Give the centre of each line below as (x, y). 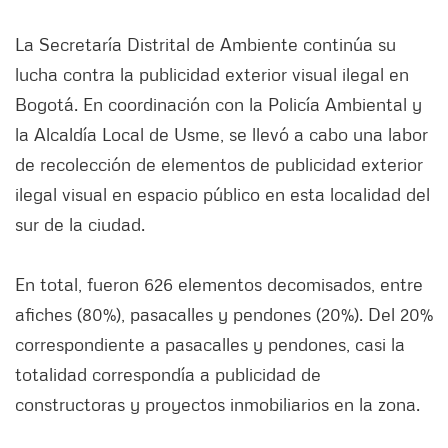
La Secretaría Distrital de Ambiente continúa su (205, 43)
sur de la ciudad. (80, 223)
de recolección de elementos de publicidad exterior (219, 163)
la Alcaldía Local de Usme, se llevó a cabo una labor (221, 133)
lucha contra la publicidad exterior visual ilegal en (212, 73)
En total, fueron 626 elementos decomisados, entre (219, 283)
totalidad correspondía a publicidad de (168, 373)
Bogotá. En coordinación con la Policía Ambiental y (218, 103)
